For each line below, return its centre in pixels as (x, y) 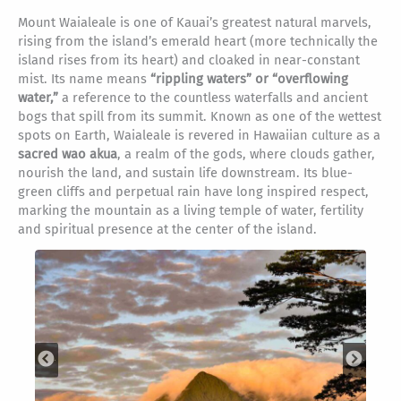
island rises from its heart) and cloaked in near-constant (189, 60)
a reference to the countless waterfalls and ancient (213, 97)
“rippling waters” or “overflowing (249, 78)
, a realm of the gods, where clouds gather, (246, 154)
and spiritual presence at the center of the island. (167, 229)
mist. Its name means (84, 78)
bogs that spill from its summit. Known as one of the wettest (200, 116)
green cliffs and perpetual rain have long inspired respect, (193, 191)
